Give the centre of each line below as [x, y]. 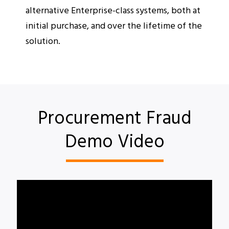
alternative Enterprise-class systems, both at [113, 10]
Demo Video [114, 140]
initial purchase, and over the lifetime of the [114, 26]
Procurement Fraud [114, 117]
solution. [43, 41]
